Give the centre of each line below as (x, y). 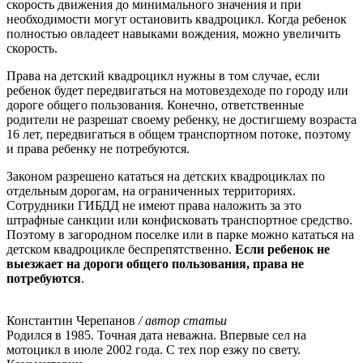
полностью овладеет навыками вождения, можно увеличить (173, 34)
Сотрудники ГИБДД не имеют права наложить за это (154, 206)
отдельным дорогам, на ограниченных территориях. (151, 191)
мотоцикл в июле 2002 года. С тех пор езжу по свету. (154, 350)
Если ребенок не (282, 250)
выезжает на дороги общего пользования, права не (155, 264)
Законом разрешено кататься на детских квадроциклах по (166, 177)
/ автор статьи (183, 321)
